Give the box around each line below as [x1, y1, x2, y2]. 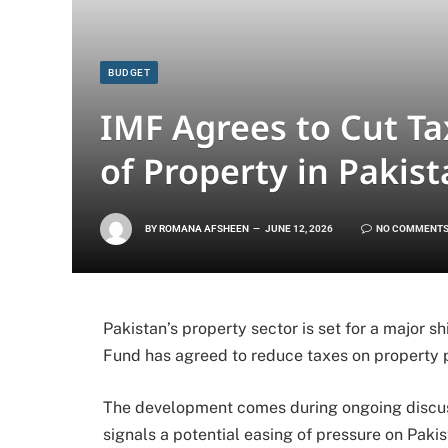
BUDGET [108, 67, 150, 78]
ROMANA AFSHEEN [159, 222, 249, 234]
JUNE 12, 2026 [265, 222, 333, 234]
